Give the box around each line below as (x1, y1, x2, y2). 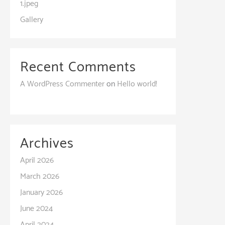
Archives (20, 132, 74, 155)
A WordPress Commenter (20, 77, 104, 91)
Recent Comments (20, 55, 136, 79)
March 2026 (20, 169, 59, 183)
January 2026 (20, 185, 63, 199)
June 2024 (20, 201, 53, 215)
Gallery (20, 13, 43, 27)
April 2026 (20, 153, 54, 167)
